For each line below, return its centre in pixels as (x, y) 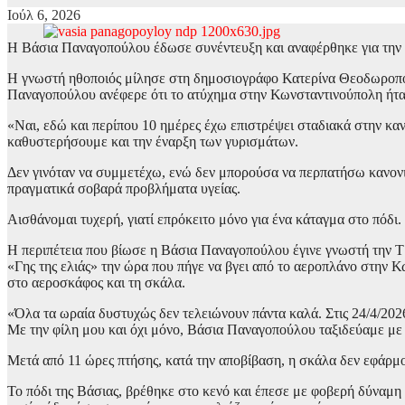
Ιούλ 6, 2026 (44, 14)
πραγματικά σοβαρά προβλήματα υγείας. (124, 188)
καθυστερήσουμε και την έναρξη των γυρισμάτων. (153, 141)
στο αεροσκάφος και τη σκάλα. (98, 282)
